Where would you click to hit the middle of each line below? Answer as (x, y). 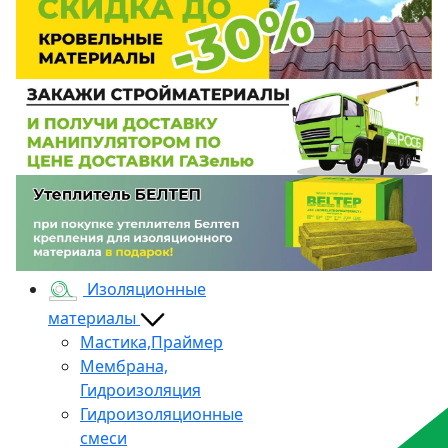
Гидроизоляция (140, 389)
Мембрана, (124, 365)
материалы (94, 317)
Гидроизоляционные (161, 413)
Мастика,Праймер (151, 341)
